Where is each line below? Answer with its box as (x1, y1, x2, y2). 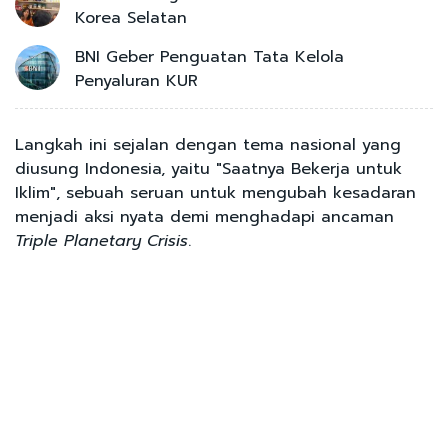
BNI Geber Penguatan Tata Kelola (75, 45, 344, 70)
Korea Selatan (75, 6, 187, 31)
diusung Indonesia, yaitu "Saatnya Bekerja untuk (15, 157, 402, 182)
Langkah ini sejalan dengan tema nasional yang (15, 133, 401, 158)
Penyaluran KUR (75, 69, 198, 94)
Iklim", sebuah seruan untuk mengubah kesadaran (15, 181, 416, 206)
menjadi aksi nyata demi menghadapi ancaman (15, 205, 394, 230)
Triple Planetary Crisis (15, 229, 188, 254)
